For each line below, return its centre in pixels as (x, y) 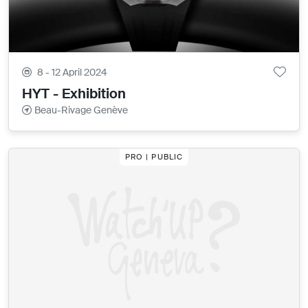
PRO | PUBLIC (154, 156)
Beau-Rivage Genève (81, 110)
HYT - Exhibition (74, 93)
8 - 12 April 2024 (73, 72)
